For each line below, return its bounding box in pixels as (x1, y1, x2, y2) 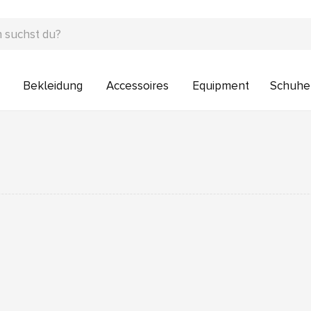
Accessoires (106, 78, 169, 93)
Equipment (192, 78, 249, 93)
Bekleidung (22, 78, 83, 93)
